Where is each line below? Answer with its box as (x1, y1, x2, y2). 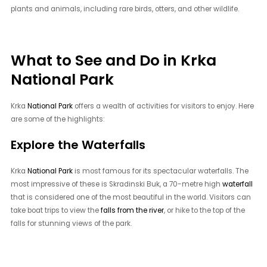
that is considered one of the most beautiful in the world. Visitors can (11, 192, 252, 202)
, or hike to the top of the (164, 205, 246, 215)
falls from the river (101, 205, 164, 215)
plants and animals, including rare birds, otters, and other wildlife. (11, 4, 240, 14)
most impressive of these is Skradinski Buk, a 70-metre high (11, 179, 223, 189)
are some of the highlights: (11, 114, 105, 125)
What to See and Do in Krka (11, 49, 217, 71)
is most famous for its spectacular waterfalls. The (73, 166, 249, 176)
